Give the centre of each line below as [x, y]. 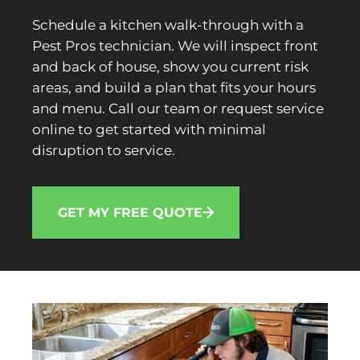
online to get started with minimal [149, 130]
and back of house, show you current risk [170, 67]
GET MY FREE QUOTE [130, 213]
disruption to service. [104, 151]
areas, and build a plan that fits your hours [174, 88]
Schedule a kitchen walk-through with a [168, 25]
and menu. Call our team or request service [178, 109]
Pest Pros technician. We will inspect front [175, 46]
